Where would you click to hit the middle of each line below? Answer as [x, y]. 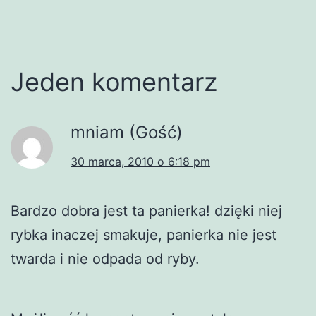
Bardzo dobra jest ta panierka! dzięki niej [146, 211]
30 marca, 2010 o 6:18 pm [140, 161]
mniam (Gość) [127, 132]
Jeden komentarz [114, 81]
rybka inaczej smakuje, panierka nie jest [144, 235]
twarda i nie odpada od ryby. [105, 259]
